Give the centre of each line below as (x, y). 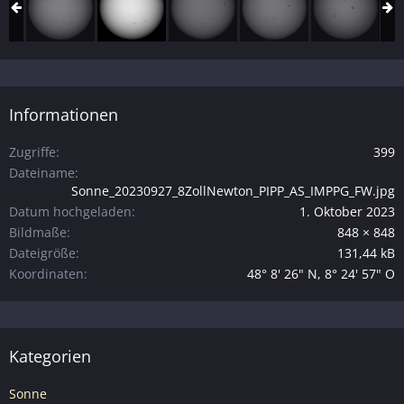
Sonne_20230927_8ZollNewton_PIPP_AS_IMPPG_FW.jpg (233, 191)
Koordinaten (46, 274)
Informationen (64, 115)
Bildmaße (38, 233)
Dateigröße (42, 253)
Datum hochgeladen (70, 212)
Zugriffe (32, 152)
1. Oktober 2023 (347, 212)
